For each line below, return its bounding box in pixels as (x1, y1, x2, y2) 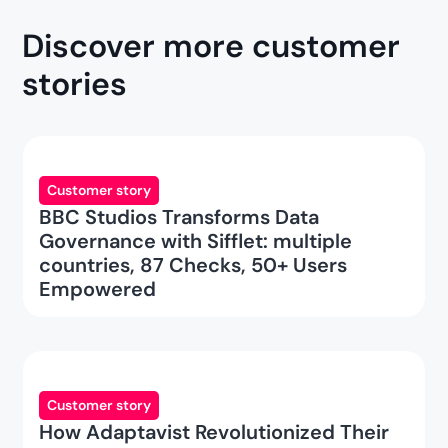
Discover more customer (22, 25, 401, 68)
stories (22, 63, 128, 106)
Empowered (39, 276, 157, 303)
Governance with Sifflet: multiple (39, 228, 353, 255)
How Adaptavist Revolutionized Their (39, 419, 390, 446)
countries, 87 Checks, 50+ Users (39, 252, 348, 279)
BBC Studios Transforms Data (39, 204, 320, 231)
